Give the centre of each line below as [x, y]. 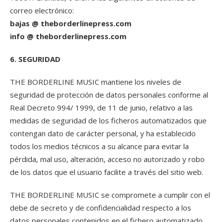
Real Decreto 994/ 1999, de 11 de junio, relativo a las [101, 108]
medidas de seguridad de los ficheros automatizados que [108, 120]
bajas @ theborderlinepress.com [71, 23]
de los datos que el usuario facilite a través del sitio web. [107, 172]
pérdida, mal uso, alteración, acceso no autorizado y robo [107, 159]
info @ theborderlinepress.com [68, 36]
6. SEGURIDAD [35, 59]
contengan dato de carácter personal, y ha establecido [103, 133]
